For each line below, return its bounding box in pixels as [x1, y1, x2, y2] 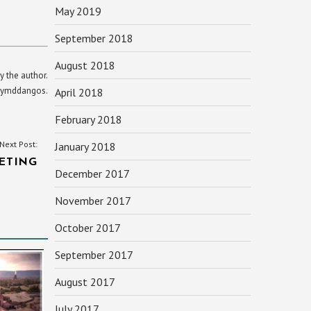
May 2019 [54, 4, 101, 18]
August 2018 [54, 58, 115, 72]
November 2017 [54, 194, 131, 208]
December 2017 [54, 167, 130, 180]
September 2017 [54, 248, 133, 262]
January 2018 [54, 140, 116, 153]
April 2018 [54, 85, 103, 99]
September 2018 [54, 31, 133, 45]
